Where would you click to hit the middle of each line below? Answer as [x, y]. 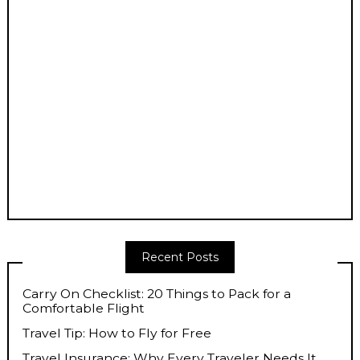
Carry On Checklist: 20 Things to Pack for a [157, 294]
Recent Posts [180, 257]
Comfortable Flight [84, 309]
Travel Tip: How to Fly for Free [117, 333]
